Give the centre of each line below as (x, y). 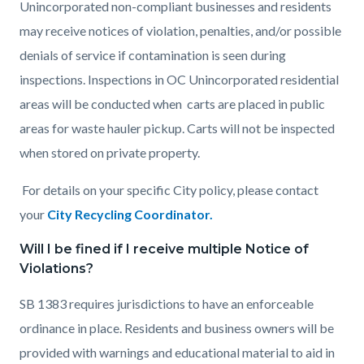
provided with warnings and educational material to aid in (177, 352)
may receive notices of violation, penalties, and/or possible (180, 30)
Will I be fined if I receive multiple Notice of (164, 249)
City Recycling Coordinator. (130, 214)
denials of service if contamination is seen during (153, 54)
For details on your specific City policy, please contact (169, 189)
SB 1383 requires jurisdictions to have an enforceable (167, 303)
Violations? (58, 268)
